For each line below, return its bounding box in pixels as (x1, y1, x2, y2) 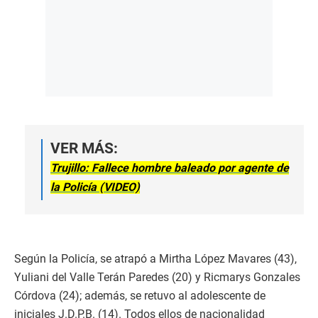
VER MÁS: (50, 140, 118, 158)
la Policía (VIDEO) (50, 180, 140, 194)
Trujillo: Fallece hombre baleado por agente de (50, 161, 289, 175)
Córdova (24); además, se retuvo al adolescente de (14, 289, 265, 303)
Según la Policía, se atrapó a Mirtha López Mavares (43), (14, 252, 297, 266)
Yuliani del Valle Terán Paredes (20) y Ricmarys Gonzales (14, 270, 300, 285)
